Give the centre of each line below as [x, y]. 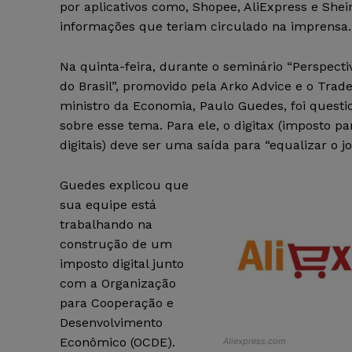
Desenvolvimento [111, 323]
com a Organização [118, 284]
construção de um [116, 244]
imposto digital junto [122, 264]
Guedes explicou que [124, 185]
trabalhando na [106, 225]
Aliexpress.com [255, 341]
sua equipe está [108, 205]
